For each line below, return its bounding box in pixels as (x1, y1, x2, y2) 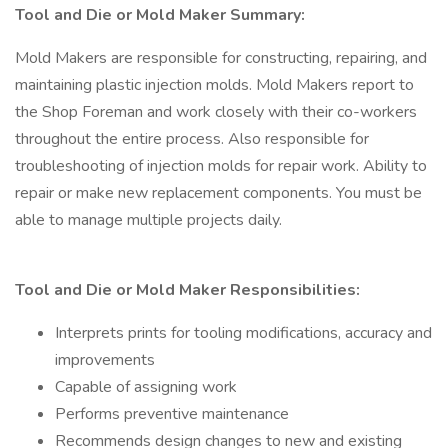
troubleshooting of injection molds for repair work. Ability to (15, 155, 427, 177)
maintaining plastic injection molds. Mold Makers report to (15, 74, 414, 96)
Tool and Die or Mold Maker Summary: (15, 4, 305, 26)
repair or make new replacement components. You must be (15, 182, 422, 204)
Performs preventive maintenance (55, 403, 289, 425)
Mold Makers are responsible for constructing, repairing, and (15, 47, 427, 69)
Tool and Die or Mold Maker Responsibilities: (15, 279, 360, 301)
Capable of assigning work (55, 376, 237, 398)
